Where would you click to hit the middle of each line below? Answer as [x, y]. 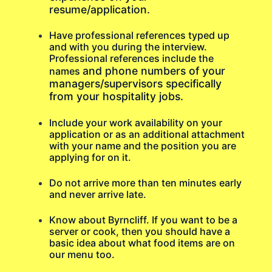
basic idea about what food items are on [142, 243]
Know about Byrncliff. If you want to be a [144, 219]
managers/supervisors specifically [136, 84]
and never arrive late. [98, 194]
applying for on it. [90, 157]
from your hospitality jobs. [117, 97]
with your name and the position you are [143, 145]
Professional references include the [132, 59]
